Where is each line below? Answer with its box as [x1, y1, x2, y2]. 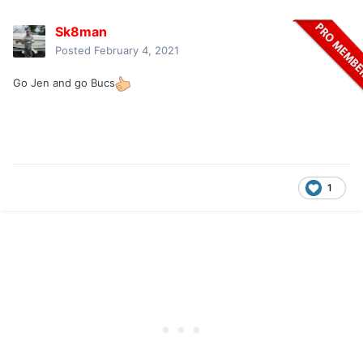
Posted [55, 44, 94, 58]
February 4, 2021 [94, 44, 179, 58]
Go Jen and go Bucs [13, 76, 115, 90]
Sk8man [55, 23, 107, 41]
